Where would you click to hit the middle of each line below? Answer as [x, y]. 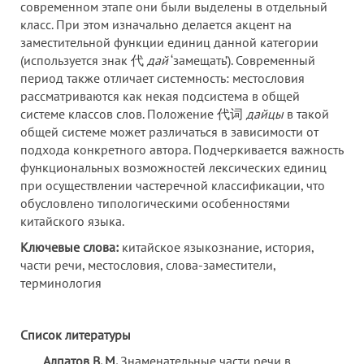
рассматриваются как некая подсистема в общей [160, 96]
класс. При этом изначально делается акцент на [156, 24]
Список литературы [76, 335]
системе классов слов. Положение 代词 [133, 114]
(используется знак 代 [84, 60]
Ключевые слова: [69, 247]
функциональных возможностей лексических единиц [173, 167]
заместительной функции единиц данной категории [169, 42]
